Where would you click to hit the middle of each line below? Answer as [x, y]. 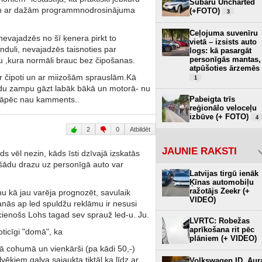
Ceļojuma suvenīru [224, 33]
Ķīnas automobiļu [222, 182]
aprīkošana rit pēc [222, 229]
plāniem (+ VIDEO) [223, 238]
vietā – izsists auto [223, 42]
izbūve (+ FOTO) [220, 116]
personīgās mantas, [225, 59]
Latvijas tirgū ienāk [224, 173]
